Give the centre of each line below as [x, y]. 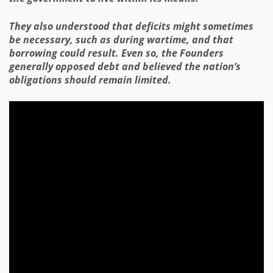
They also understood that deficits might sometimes [131, 26]
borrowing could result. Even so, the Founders [116, 53]
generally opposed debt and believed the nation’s [125, 66]
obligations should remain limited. [90, 80]
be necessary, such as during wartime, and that [121, 39]
